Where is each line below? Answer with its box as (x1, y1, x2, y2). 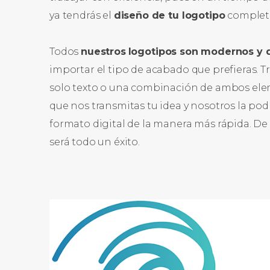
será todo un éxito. (49, 136, 140, 148)
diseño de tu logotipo (113, 10, 225, 21)
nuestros (81, 46, 126, 57)
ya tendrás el (49, 10, 114, 21)
